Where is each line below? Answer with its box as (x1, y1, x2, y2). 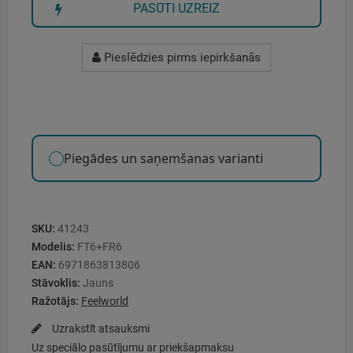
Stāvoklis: (32, 277, 80, 290)
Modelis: (32, 240, 75, 254)
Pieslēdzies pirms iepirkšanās (101, 50, 261, 65)
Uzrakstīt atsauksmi (50, 322, 150, 336)
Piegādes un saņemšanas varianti (64, 150, 263, 168)
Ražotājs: (32, 295, 79, 308)
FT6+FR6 (77, 240, 122, 254)
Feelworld (81, 295, 128, 308)
